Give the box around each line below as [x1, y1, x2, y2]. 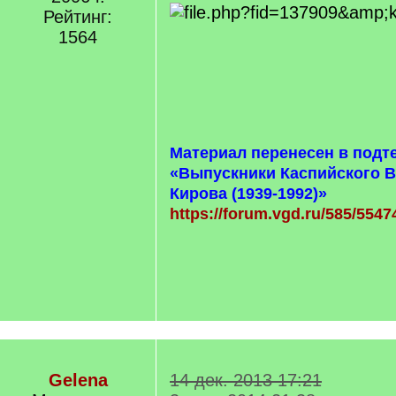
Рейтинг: [43, 7, 112, 27]
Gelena [48, 370, 108, 390]
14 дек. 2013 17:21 [170, 370, 322, 390]
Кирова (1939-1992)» [170, 185, 327, 202]
